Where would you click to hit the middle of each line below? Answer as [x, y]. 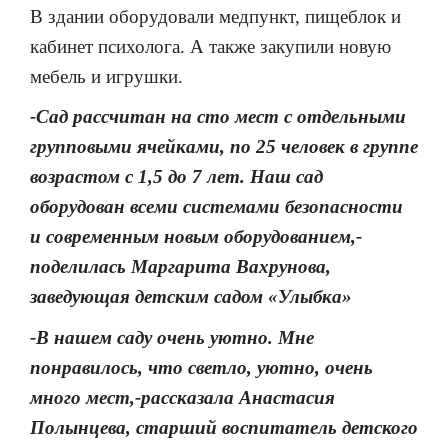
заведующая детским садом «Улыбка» [191, 297]
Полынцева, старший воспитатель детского [224, 427]
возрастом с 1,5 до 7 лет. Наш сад [176, 177]
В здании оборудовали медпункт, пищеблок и [215, 16]
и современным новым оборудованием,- [196, 237]
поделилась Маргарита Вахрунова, [180, 267]
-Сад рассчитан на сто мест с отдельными [218, 117]
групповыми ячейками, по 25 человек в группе [224, 147]
